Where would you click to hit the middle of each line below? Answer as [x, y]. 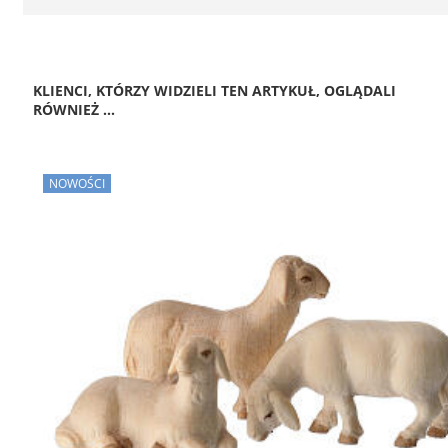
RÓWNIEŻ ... [74, 109]
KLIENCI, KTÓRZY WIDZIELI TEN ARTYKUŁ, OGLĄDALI [214, 90]
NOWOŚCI [77, 183]
